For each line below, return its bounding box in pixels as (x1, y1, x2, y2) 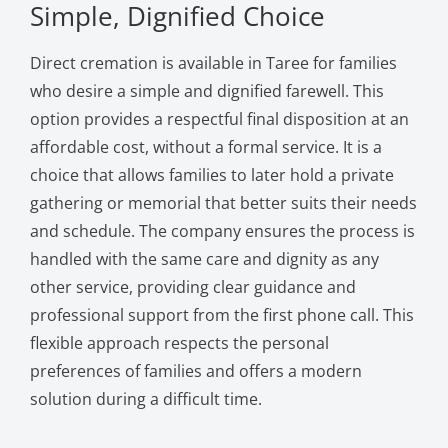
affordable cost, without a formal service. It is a (29, 135, 382, 158)
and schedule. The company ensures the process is (29, 219, 415, 242)
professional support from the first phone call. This (29, 303, 414, 326)
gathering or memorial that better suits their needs (29, 191, 417, 214)
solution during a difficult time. (29, 387, 262, 410)
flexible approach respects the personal (29, 331, 329, 354)
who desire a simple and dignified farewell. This (29, 79, 384, 102)
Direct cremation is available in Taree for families (29, 51, 397, 74)
